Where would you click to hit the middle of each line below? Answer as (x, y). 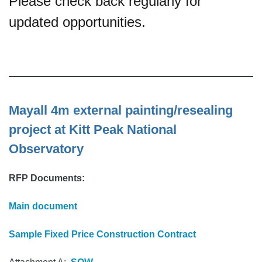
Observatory (46, 149)
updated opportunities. (79, 22)
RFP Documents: (47, 178)
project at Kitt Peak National (93, 129)
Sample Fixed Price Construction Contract (102, 234)
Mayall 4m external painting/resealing (121, 110)
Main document (43, 206)
